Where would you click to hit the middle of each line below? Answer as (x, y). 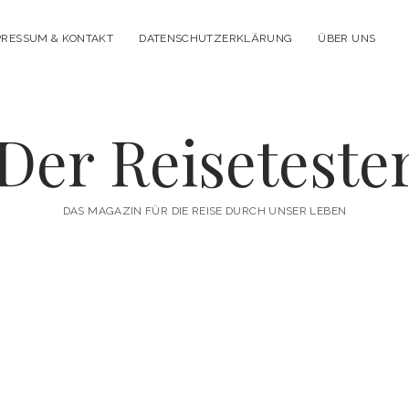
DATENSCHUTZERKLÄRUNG (216, 38)
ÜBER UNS (347, 38)
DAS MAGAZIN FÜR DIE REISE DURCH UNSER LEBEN (204, 211)
